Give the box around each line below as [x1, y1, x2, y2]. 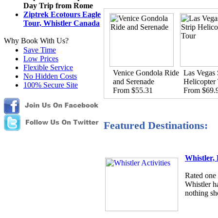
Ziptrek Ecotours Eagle [23, 10, 101, 18]
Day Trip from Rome [23, 1, 93, 10]
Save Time [23, 46, 56, 54]
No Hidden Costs [23, 72, 77, 80]
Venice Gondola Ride [113, 69, 179, 77]
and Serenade [113, 77, 154, 86]
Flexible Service [23, 63, 73, 72]
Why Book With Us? [4, 36, 69, 45]
